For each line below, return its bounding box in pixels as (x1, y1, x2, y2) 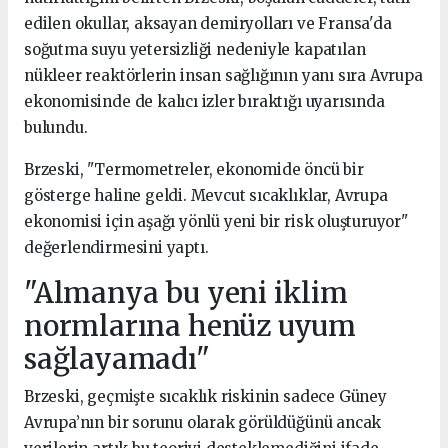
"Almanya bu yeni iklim (24, 274, 348, 311)
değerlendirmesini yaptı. (24, 237, 209, 257)
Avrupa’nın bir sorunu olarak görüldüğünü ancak (24, 412, 382, 432)
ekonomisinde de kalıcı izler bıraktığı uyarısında (24, 91, 385, 111)
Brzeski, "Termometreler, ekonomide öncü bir (24, 159, 364, 179)
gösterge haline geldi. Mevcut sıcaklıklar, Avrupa (24, 185, 388, 205)
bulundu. (24, 117, 88, 137)
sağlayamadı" (24, 340, 210, 377)
